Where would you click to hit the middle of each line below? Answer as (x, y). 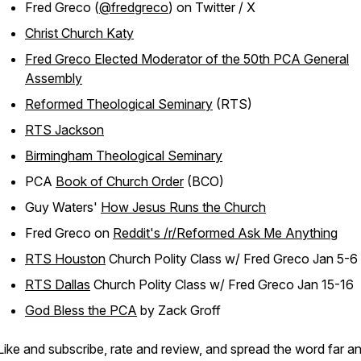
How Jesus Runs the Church (183, 207)
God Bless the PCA (81, 310)
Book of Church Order (120, 181)
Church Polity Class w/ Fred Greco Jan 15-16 (222, 284)
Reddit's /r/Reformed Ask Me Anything (225, 233)
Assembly (54, 78)
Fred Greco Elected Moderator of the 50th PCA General (187, 59)
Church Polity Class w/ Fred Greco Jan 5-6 (232, 259)
